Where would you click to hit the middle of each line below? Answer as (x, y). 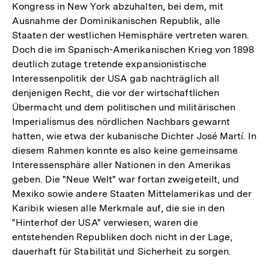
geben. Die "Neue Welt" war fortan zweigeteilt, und (126, 179)
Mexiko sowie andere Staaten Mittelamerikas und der (132, 193)
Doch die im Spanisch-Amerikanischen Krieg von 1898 (133, 49)
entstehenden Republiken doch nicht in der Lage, (122, 237)
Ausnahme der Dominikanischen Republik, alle (116, 20)
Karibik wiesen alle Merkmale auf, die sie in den (119, 208)
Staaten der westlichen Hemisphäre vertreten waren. (131, 35)
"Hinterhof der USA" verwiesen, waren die (105, 222)
